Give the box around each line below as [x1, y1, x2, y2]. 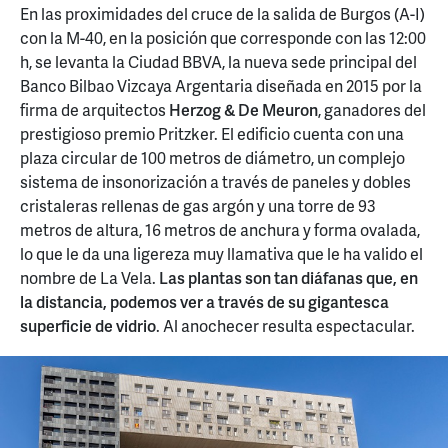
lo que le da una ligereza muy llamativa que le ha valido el [20, 242, 423, 266]
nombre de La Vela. [20, 266, 159, 290]
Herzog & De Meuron [169, 98, 318, 122]
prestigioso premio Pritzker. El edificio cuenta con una [20, 122, 404, 146]
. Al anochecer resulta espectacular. [156, 314, 415, 338]
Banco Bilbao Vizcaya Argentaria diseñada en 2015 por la [20, 74, 422, 98]
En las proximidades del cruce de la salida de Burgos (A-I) [20, 2, 425, 26]
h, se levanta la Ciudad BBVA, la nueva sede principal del [20, 50, 417, 74]
